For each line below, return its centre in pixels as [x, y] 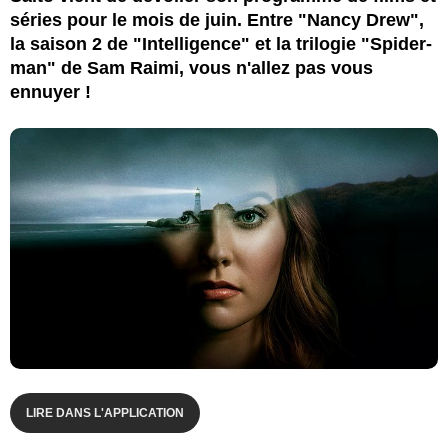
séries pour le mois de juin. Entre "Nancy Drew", [217, 19]
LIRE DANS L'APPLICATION [105, 412]
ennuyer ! [50, 91]
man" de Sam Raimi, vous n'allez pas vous [191, 67]
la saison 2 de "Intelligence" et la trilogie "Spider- [221, 43]
